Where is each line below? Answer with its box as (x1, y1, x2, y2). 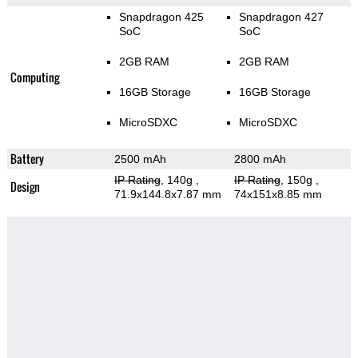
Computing (10, 69, 59, 86)
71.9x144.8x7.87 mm (113, 188, 221, 201)
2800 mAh (233, 153, 286, 166)
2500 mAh (113, 153, 166, 166)
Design (10, 178, 40, 196)
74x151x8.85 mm (233, 188, 322, 201)
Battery (10, 150, 44, 168)
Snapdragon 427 (238, 10, 324, 24)
